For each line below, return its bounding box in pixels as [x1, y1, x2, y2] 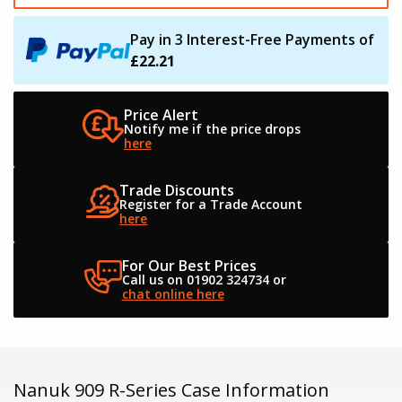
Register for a [119, 195, 207, 213]
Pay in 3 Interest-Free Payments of [130, 29, 374, 49]
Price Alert [123, 104, 198, 125]
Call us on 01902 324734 [121, 270, 269, 288]
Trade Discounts [119, 179, 235, 200]
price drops [226, 119, 301, 137]
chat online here [121, 284, 224, 302]
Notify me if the [123, 119, 227, 137]
